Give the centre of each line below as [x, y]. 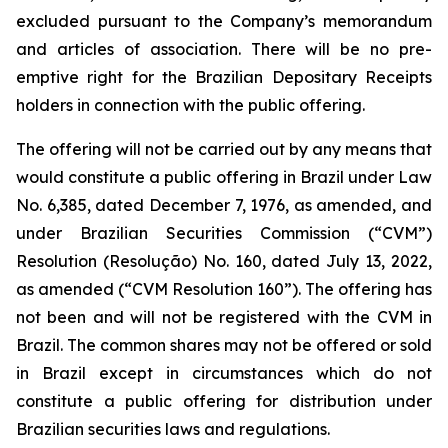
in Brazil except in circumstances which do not [224, 373]
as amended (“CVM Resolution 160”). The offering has [224, 289]
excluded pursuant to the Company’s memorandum [224, 21]
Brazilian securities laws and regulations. [173, 429]
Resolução [149, 261]
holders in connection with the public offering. [190, 105]
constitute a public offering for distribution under [224, 401]
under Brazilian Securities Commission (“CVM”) [224, 233]
